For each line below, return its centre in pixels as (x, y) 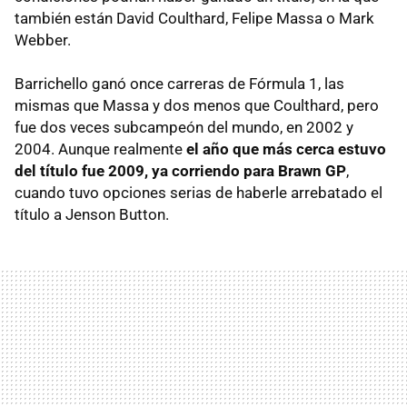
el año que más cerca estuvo (286, 149)
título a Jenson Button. (92, 214)
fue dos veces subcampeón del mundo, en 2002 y (184, 127)
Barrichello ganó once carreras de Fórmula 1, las (179, 83)
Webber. (43, 40)
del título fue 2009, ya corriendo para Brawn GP (180, 170)
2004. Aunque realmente (100, 149)
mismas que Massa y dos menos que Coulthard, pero (197, 105)
